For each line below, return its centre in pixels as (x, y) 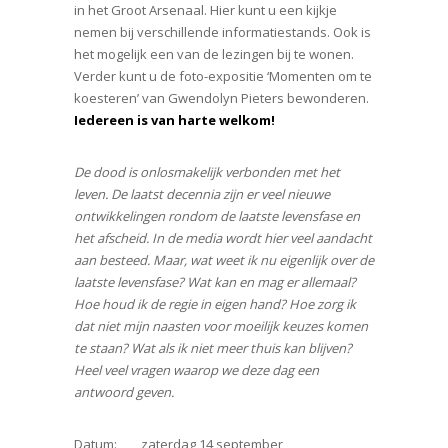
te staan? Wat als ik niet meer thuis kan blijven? (213, 348)
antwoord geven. (124, 392)
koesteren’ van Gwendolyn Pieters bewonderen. (221, 98)
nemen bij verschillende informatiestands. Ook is (222, 32)
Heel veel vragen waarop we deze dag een (196, 370)
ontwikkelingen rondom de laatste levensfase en (217, 216)
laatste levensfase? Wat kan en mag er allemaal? (215, 282)
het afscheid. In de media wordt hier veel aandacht (223, 238)
